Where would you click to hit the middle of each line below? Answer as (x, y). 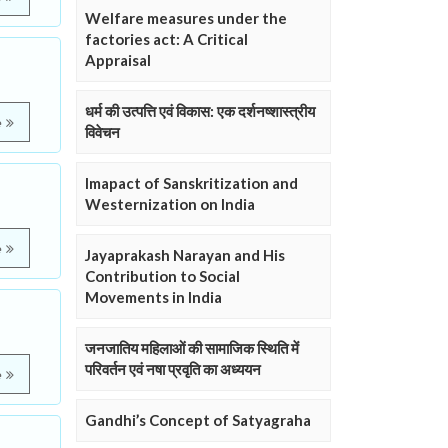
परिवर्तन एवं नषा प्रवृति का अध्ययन (173, 369)
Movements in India (153, 297)
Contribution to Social (162, 276)
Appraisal (118, 60)
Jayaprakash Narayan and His (185, 255)
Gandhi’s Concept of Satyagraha (198, 420)
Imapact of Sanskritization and (191, 183)
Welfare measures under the (186, 18)
